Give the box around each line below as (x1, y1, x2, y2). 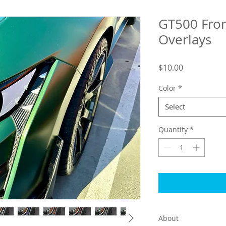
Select (165, 101, 185, 111)
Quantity (158, 124, 188, 134)
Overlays (158, 30, 211, 48)
